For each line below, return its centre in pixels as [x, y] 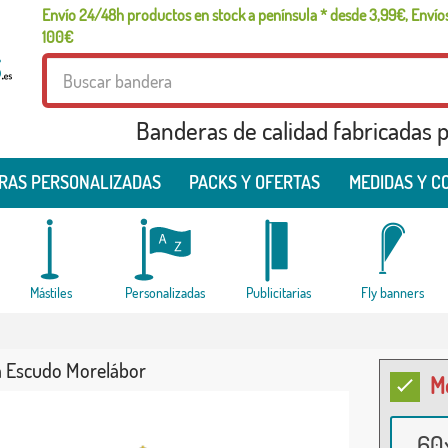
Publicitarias [278, 292]
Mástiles [50, 292]
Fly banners [392, 292]
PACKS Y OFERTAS [255, 182]
